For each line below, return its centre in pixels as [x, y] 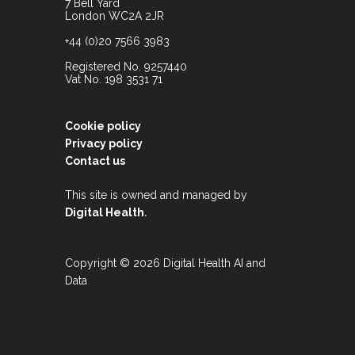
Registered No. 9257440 [126, 67]
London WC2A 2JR [115, 16]
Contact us [95, 161]
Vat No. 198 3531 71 [114, 79]
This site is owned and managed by [156, 195]
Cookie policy [103, 126]
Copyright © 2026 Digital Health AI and [165, 263]
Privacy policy [104, 143]
